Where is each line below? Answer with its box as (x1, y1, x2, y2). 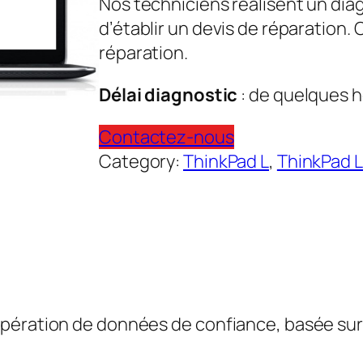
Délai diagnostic (99, 82, 241, 107)
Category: (99, 148, 184, 173)
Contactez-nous (99, 124, 234, 149)
